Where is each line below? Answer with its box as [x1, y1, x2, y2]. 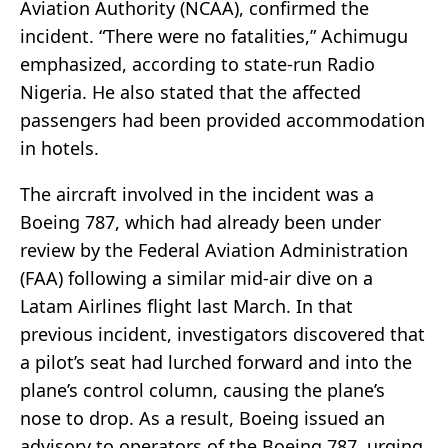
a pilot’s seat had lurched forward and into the [20, 350, 412, 375]
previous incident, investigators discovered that [20, 322, 425, 347]
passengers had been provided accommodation [20, 108, 425, 133]
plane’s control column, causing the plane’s [20, 378, 385, 403]
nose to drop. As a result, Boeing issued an [20, 406, 385, 431]
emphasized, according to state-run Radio [20, 52, 375, 77]
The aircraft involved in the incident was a [20, 182, 374, 207]
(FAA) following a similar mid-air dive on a [20, 266, 373, 291]
